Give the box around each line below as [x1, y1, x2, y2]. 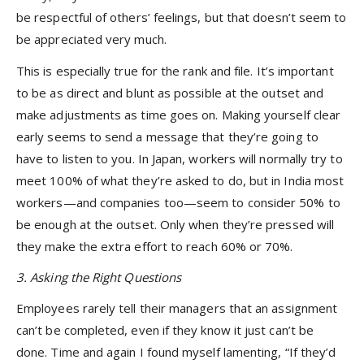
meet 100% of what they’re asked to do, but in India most [16, 171, 344, 188]
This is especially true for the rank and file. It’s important [16, 62, 334, 79]
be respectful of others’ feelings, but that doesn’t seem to [16, 9, 347, 26]
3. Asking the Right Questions [16, 268, 182, 285]
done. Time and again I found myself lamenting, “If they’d [16, 344, 336, 360]
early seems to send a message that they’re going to [16, 128, 318, 145]
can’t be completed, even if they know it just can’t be [16, 322, 314, 338]
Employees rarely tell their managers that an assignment [16, 300, 338, 316]
